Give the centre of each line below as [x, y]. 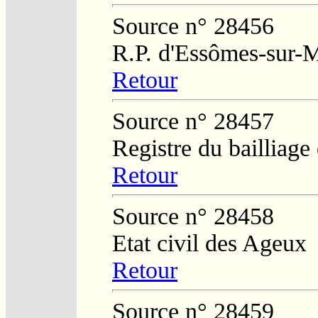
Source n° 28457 [193, 121]
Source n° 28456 [193, 26]
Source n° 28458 [193, 216]
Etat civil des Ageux [209, 243]
